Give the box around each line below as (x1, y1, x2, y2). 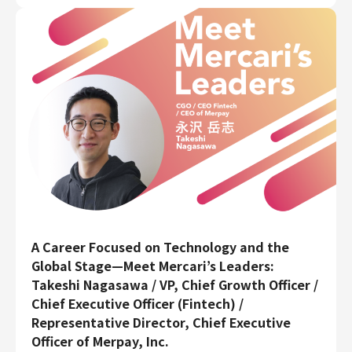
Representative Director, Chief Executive (31, 313, 291, 332)
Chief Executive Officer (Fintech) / (31, 294, 244, 313)
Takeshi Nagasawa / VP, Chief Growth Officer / (31, 275, 318, 295)
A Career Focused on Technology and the (31, 237, 289, 257)
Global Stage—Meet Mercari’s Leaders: (31, 256, 274, 276)
